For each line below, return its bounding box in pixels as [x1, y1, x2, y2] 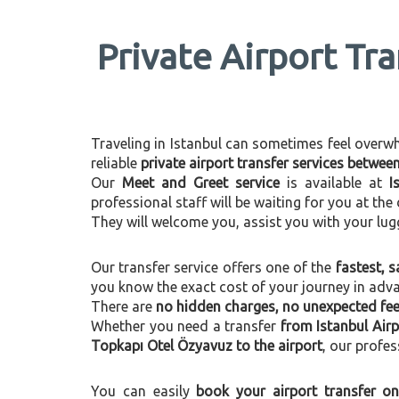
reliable [91, 155, 141, 171]
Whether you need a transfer [91, 318, 281, 334]
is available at [279, 175, 389, 191]
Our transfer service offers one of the [91, 259, 336, 275]
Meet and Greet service [121, 175, 280, 191]
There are [91, 298, 156, 314]
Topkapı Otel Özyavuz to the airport [91, 338, 322, 354]
